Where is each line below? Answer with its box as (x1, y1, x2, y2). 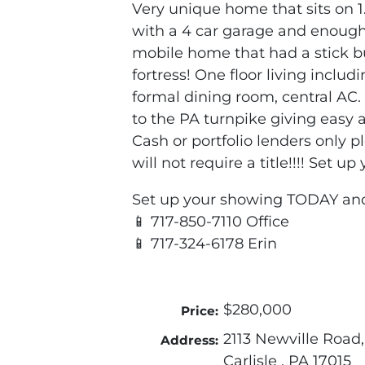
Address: (160, 332, 218, 349)
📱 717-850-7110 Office (132, 213, 289, 231)
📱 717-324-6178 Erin (132, 235, 277, 253)
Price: (180, 303, 218, 319)
